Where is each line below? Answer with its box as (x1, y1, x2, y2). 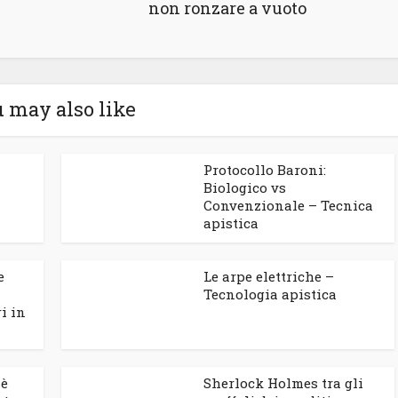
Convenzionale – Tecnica (203, 196, 373, 214)
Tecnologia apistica (203, 285, 337, 303)
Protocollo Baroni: (203, 161, 326, 179)
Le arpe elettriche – (203, 267, 334, 285)
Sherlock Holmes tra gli (203, 374, 363, 392)
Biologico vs (203, 179, 286, 196)
